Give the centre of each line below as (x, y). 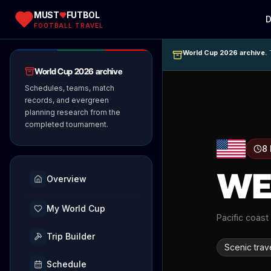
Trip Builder (71, 236)
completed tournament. (67, 124)
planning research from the (73, 112)
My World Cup (76, 208)
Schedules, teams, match (70, 88)
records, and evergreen (67, 100)
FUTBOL (83, 15)
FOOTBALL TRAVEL (69, 25)
